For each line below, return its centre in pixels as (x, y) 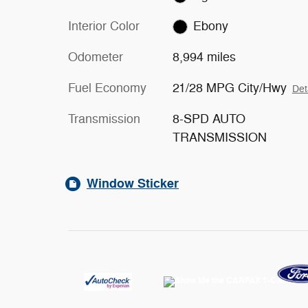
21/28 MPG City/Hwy (229, 88)
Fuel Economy (107, 88)
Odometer (96, 57)
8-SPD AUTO (209, 119)
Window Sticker (133, 184)
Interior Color (104, 26)
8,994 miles (204, 57)
